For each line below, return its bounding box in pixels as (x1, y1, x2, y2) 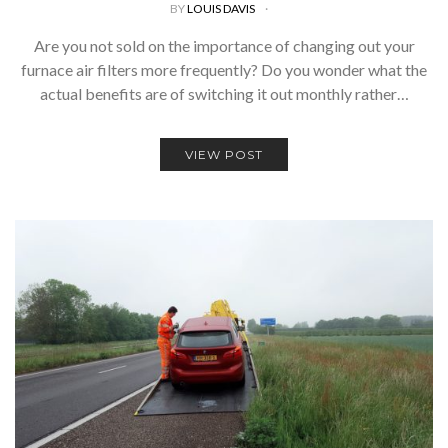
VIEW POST (185, 147, 263, 162)
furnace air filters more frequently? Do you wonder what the (21, 60, 427, 79)
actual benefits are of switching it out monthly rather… (39, 84, 409, 103)
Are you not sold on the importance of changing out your (33, 36, 415, 55)
